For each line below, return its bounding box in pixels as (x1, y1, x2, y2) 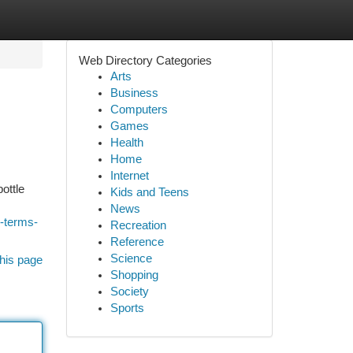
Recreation (110, 219, 166, 232)
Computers (110, 103, 168, 116)
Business (110, 87, 158, 99)
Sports (110, 302, 144, 314)
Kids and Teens (110, 186, 189, 199)
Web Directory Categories (78, 54, 212, 67)
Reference (110, 236, 164, 248)
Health (110, 136, 143, 149)
